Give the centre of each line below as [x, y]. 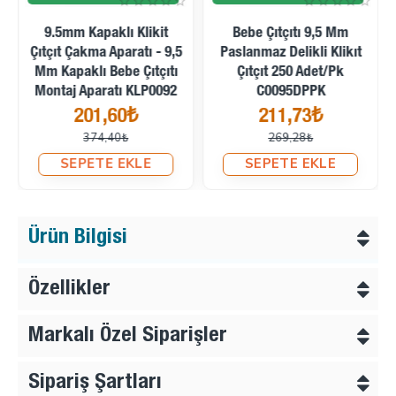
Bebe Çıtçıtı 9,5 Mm [290, 34]
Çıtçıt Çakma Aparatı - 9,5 [106, 53]
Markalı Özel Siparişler [128, 336]
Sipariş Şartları [95, 383]
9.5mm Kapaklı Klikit [106, 34]
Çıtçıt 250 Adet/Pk [290, 72]
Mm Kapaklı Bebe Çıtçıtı [106, 72]
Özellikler [69, 289]
